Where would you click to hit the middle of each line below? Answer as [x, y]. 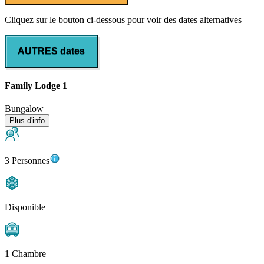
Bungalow [24, 108]
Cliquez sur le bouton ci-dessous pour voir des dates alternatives [123, 20]
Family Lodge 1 [36, 85]
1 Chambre [25, 253]
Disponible [25, 207]
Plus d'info [27, 120]
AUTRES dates [51, 51]
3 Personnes [27, 160]
